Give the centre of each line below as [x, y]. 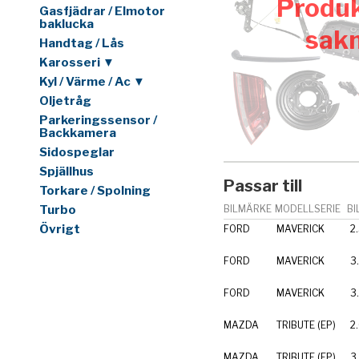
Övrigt [60, 230]
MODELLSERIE [308, 209]
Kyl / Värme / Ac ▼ [92, 82]
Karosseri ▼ [77, 63]
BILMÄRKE [248, 209]
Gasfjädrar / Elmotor [102, 12]
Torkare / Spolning [95, 191]
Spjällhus [67, 172]
